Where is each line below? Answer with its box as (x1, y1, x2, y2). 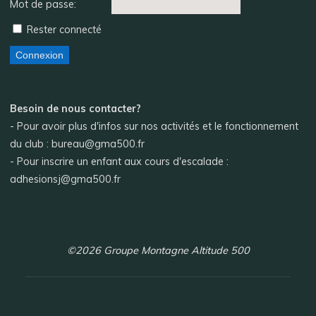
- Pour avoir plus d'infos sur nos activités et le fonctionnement (10, 119, 299, 133)
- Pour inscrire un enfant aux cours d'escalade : (10, 154, 229, 168)
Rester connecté (27, 23, 102, 37)
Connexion (16, 49, 64, 61)
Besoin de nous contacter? (10, 102, 142, 115)
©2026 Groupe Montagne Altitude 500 (66, 243, 250, 257)
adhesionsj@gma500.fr (10, 172, 121, 186)
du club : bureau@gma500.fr (10, 137, 145, 150)
